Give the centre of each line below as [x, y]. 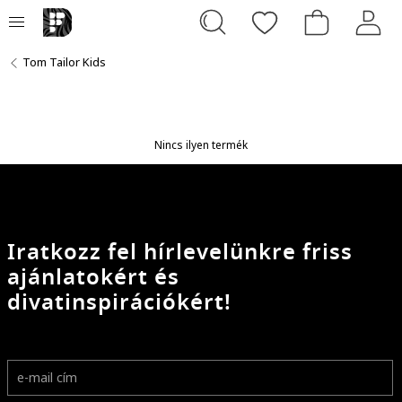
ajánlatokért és [93, 277]
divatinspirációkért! [119, 302]
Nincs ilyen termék [201, 144]
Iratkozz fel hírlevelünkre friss [180, 252]
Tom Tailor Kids [64, 62]
